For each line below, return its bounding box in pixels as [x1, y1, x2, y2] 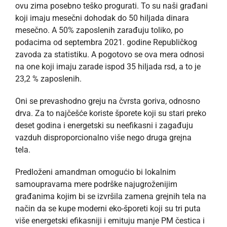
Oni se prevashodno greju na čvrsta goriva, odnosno [15, 96, 200, 106]
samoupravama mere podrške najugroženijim [15, 179, 177, 189]
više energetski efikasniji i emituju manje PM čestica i [15, 215, 205, 225]
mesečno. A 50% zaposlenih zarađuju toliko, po [15, 25, 183, 35]
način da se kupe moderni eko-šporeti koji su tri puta [15, 203, 201, 213]
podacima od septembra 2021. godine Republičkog [15, 37, 197, 47]
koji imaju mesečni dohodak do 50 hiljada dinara [15, 13, 189, 23]
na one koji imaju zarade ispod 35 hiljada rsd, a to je [15, 61, 201, 71]
